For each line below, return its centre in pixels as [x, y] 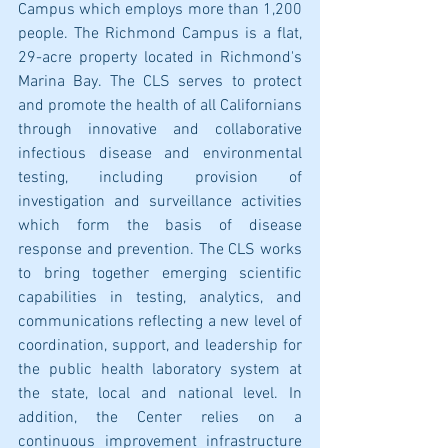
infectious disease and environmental [160, 154]
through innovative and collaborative [160, 130]
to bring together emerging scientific [160, 274]
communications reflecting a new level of [160, 322]
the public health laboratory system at [160, 370]
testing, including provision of [160, 178]
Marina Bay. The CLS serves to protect [160, 82]
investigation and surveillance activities [160, 202]
